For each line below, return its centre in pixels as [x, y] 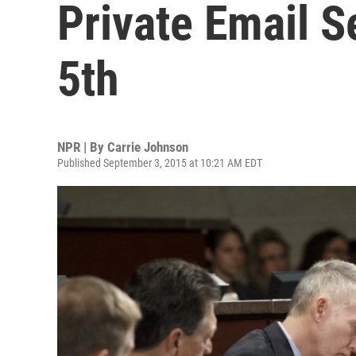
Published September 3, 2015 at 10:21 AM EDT [160, 163]
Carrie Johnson [148, 147]
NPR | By [82, 147]
